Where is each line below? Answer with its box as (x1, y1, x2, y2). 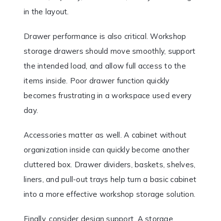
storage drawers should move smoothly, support (24, 46, 196, 56)
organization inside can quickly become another (24, 145, 190, 154)
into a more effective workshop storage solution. (24, 189, 195, 199)
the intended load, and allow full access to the (24, 61, 186, 71)
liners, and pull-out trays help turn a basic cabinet (24, 174, 196, 184)
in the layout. (24, 6, 69, 16)
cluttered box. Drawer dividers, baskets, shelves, (24, 159, 196, 169)
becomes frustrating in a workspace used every (24, 90, 192, 100)
